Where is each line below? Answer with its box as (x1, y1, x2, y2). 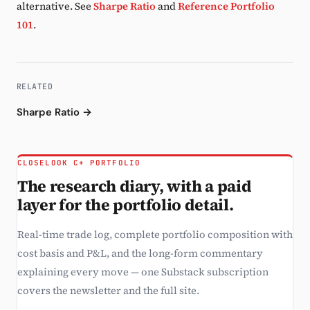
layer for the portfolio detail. (17, 194, 234, 216)
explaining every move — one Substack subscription (17, 265, 268, 279)
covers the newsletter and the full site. (17, 284, 199, 298)
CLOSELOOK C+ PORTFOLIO (17, 158, 140, 167)
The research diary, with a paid (17, 175, 252, 197)
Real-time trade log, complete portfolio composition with (17, 228, 293, 241)
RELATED (17, 81, 53, 91)
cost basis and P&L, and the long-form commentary (17, 246, 263, 260)
